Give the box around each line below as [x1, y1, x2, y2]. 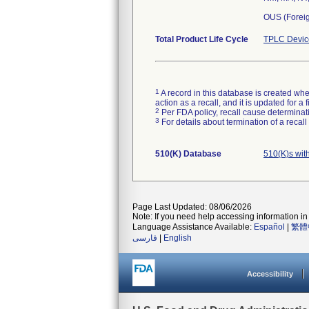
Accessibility [247, 270, 293, 278]
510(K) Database [155, 149, 221, 159]
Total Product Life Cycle [155, 34, 248, 44]
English [163, 233, 192, 243]
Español [254, 222, 285, 232]
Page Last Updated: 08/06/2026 [132, 202, 252, 212]
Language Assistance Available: [132, 222, 254, 232]
